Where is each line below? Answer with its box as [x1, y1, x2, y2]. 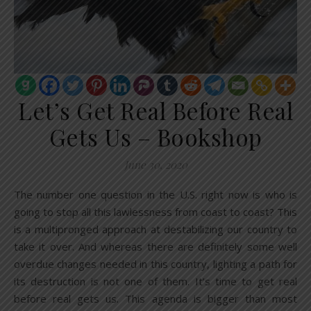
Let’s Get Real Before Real [18, 95, 293, 126]
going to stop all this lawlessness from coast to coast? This [14, 205, 297, 219]
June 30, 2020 [124, 158, 187, 172]
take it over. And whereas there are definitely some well [14, 239, 297, 254]
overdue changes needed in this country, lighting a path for [14, 257, 297, 271]
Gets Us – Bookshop [49, 121, 262, 153]
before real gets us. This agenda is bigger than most [14, 292, 297, 306]
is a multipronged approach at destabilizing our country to [14, 222, 297, 237]
